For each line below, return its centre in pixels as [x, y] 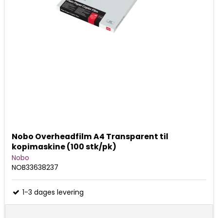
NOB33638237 [35, 168]
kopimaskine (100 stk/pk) [64, 147]
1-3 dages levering [52, 192]
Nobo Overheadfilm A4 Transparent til [90, 137]
